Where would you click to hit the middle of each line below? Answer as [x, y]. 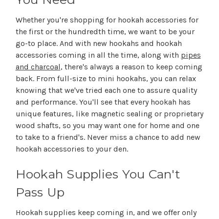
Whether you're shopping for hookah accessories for [107, 20]
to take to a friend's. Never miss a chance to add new [108, 137]
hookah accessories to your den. [72, 149]
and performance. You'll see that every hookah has [103, 102]
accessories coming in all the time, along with [98, 55]
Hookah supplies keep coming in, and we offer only [106, 213]
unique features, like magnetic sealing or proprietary [109, 114]
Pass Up [40, 192]
